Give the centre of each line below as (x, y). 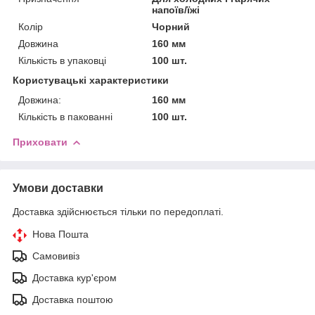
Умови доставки (58, 188)
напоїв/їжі (176, 9)
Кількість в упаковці (62, 60)
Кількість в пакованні (65, 116)
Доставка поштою (73, 299)
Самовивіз (56, 256)
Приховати (40, 142)
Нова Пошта (60, 234)
